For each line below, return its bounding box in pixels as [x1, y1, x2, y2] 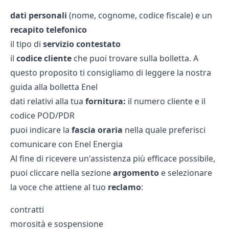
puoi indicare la [10, 124, 72, 135]
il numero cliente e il [128, 95, 205, 107]
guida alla [10, 81, 50, 93]
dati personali [10, 9, 69, 21]
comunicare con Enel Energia [10, 138, 123, 150]
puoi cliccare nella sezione [10, 167, 113, 178]
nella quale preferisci [123, 124, 205, 135]
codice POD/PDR [10, 109, 75, 121]
